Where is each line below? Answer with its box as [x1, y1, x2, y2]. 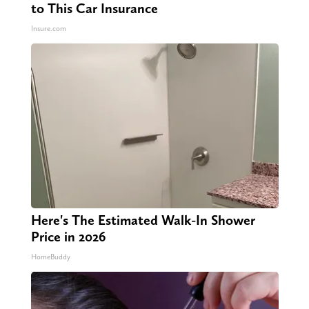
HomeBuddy [30, 252, 70, 261]
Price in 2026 [30, 228, 106, 245]
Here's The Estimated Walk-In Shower [30, 211, 255, 228]
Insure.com [30, 23, 66, 33]
